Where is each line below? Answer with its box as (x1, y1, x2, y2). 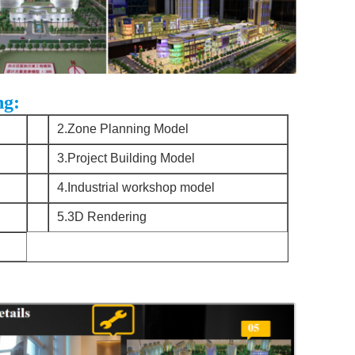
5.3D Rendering (57, 210, 147, 223)
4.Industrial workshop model (57, 181, 215, 194)
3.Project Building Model (57, 151, 195, 165)
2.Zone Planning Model (57, 122, 189, 136)
